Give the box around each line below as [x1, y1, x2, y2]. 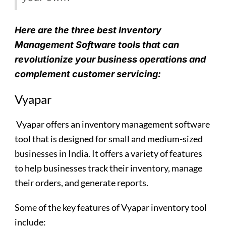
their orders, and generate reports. [15, 177, 149, 189]
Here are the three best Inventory [15, 25, 162, 36]
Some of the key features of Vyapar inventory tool [15, 202, 207, 213]
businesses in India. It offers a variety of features [15, 148, 203, 159]
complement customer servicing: [15, 69, 163, 80]
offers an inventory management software [44, 119, 210, 130]
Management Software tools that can [15, 39, 180, 50]
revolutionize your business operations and [15, 54, 206, 65]
